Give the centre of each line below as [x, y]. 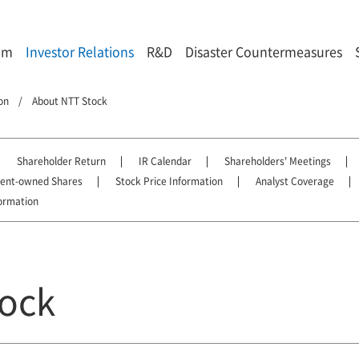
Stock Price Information [169, 181]
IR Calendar [165, 161]
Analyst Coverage [295, 181]
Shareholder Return [61, 161]
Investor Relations [80, 51]
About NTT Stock [70, 101]
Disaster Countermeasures [264, 51]
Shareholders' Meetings [278, 161]
